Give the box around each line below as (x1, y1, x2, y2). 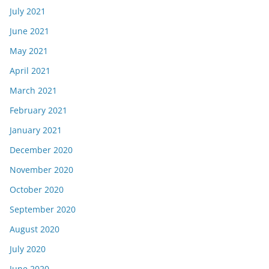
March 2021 (10, 85, 57, 96)
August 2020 (10, 223, 59, 235)
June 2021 (10, 25, 49, 37)
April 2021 (10, 65, 50, 76)
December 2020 (10, 144, 73, 156)
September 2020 (10, 204, 76, 215)
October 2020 (10, 184, 64, 195)
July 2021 (10, 5, 46, 17)
